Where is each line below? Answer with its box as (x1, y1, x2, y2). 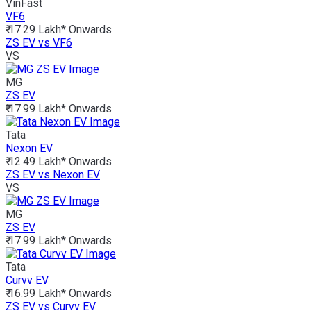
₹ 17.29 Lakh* (6, 23, 66, 37)
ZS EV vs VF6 (6, 36, 72, 50)
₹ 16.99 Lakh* (6, 287, 66, 301)
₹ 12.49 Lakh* (6, 155, 66, 169)
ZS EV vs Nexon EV (6, 168, 100, 182)
